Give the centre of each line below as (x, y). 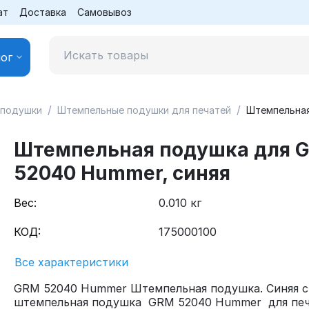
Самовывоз (104, 12)
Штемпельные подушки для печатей (144, 110)
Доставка (43, 12)
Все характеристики (71, 262)
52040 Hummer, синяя (122, 173)
